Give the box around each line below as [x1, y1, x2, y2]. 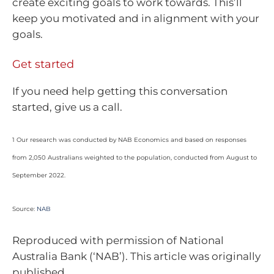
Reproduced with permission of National [12, 234, 224, 247]
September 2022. [12, 171, 65, 180]
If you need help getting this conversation [12, 84, 228, 97]
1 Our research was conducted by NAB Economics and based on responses [12, 136, 246, 144]
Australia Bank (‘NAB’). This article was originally [12, 250, 261, 263]
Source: [12, 204, 37, 213]
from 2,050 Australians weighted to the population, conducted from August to [12, 154, 257, 162]
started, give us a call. [12, 100, 125, 113]
